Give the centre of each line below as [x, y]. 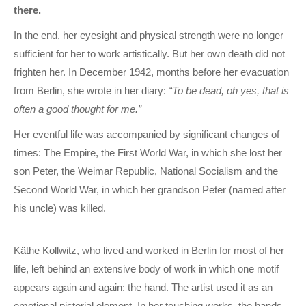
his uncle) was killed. [60, 208]
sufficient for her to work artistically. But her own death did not [149, 53]
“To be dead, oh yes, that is [229, 90]
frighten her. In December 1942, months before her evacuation [151, 72]
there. [27, 10]
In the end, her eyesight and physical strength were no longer [149, 35]
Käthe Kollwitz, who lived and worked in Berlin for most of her [149, 250]
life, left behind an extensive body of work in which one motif [146, 268]
